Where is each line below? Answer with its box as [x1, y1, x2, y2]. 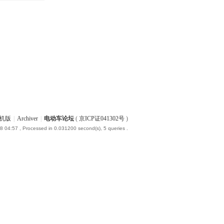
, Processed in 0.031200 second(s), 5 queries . [18, 125, 128, 131]
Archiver [17, 115, 38, 122]
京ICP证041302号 [79, 115, 124, 122]
